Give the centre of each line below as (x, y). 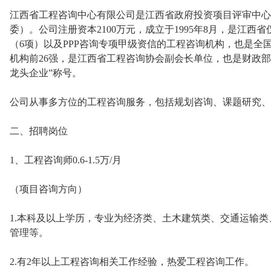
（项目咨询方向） (48, 189)
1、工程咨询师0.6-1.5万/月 (66, 160)
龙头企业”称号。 (46, 73)
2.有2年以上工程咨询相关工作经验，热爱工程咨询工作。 (132, 262)
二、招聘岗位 (39, 131)
